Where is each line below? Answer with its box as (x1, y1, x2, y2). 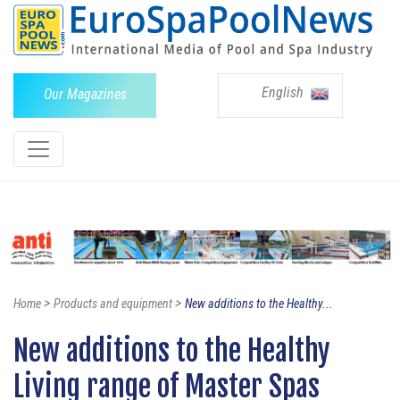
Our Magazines (43, 85, 127, 103)
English (262, 83, 307, 101)
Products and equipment (54, 296, 172, 312)
